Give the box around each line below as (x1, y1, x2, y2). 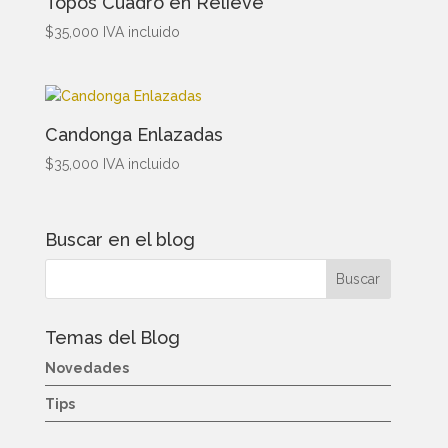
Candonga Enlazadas (44, 124, 223, 146)
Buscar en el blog (44, 229, 195, 251)
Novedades (44, 360, 129, 377)
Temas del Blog (44, 327, 180, 349)
